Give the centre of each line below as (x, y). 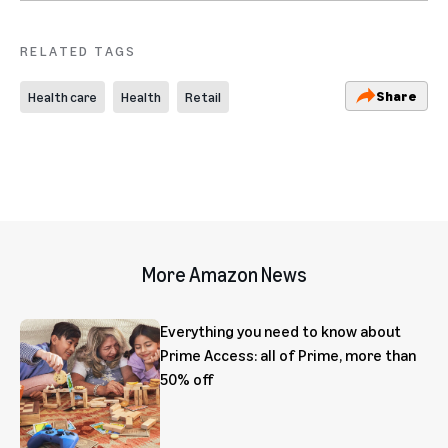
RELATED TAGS (78, 50)
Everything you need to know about (280, 330)
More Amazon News (224, 274)
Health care (62, 96)
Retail (203, 96)
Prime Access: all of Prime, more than (288, 354)
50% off (187, 378)
